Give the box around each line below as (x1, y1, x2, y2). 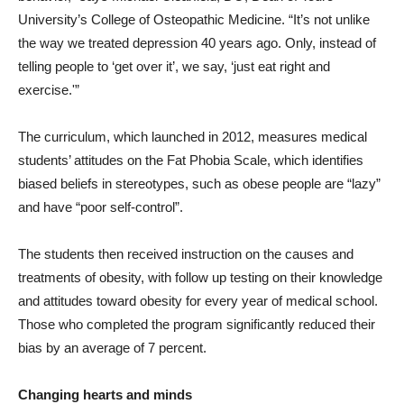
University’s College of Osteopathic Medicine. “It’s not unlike (18, 12, 370, 28)
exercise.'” (18, 82, 79, 98)
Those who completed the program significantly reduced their (18, 317, 375, 333)
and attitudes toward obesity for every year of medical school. (18, 293, 378, 309)
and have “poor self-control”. (18, 199, 183, 216)
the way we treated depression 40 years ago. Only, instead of (18, 35, 376, 51)
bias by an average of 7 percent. (18, 340, 207, 356)
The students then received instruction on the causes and (18, 246, 353, 262)
